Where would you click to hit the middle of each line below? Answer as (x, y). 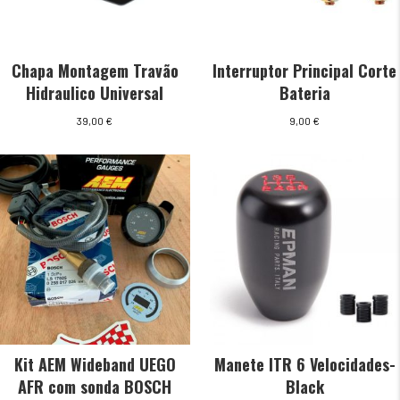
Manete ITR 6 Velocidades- (304, 364)
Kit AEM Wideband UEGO (95, 364)
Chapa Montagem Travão (95, 70)
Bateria (304, 92)
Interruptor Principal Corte (305, 70)
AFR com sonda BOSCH (95, 386)
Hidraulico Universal (95, 92)
